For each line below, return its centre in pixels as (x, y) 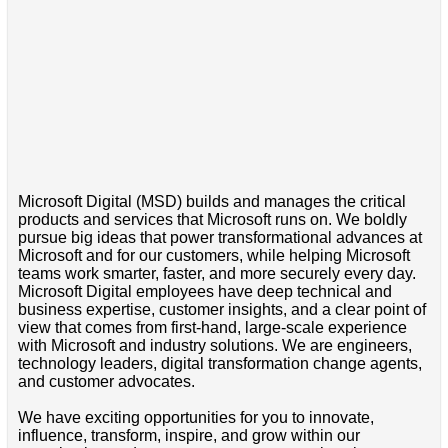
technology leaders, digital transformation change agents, (219, 364)
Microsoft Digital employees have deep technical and (204, 292)
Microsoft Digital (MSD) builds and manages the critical (211, 202)
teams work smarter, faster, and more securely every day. (216, 274)
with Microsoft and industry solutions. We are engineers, (214, 346)
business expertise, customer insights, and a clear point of (221, 310)
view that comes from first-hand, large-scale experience (212, 328)
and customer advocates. (106, 382)
